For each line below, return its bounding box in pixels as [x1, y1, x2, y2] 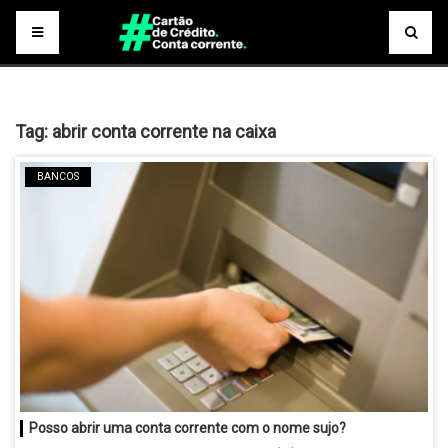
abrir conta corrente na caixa [52, 121, 276, 142]
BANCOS [37, 171, 79, 182]
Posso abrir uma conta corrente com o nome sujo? [29, 419, 346, 436]
